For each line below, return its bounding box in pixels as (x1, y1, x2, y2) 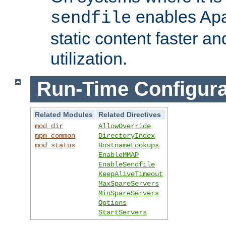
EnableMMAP (98, 151, 139, 159)
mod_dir (35, 122, 64, 131)
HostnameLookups (98, 141, 159, 150)
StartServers (98, 208, 147, 217)
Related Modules (35, 110, 93, 119)
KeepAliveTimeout (98, 170, 163, 179)
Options (98, 199, 127, 207)
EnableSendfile (98, 160, 155, 169)
